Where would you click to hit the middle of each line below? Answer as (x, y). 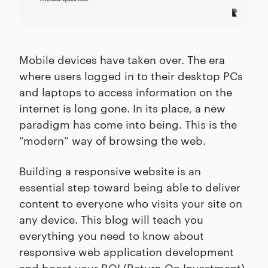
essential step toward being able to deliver (130, 187)
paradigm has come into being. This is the (128, 124)
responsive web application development (127, 251)
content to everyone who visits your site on (131, 203)
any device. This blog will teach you (111, 219)
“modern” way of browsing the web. (112, 140)
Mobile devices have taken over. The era (122, 59)
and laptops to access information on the (126, 92)
